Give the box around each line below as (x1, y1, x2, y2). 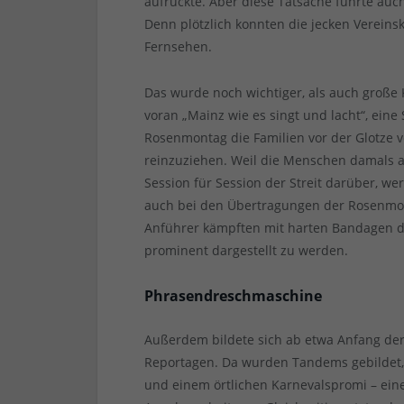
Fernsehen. (144, 38, 213, 56)
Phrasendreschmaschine (144, 286, 323, 307)
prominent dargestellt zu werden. (144, 242, 349, 260)
